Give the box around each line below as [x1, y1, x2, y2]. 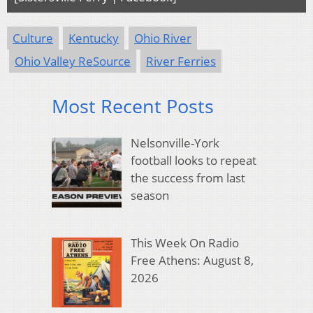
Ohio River [134, 30, 191, 47]
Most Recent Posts [52, 93, 214, 119]
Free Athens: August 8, [130, 252, 254, 268]
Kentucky [68, 30, 119, 47]
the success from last [130, 169, 245, 186]
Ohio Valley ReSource [15, 53, 131, 70]
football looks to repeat [130, 152, 256, 168]
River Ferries [146, 53, 216, 70]
